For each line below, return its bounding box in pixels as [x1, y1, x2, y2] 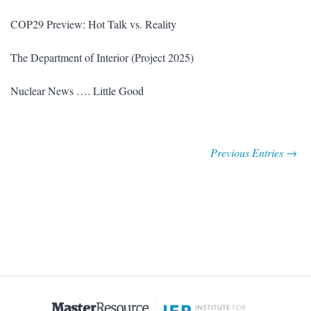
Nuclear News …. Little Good [10, 83, 144, 99]
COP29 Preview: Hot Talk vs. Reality [10, 17, 176, 32]
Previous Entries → [210, 145, 297, 160]
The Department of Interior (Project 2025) [10, 50, 194, 65]
